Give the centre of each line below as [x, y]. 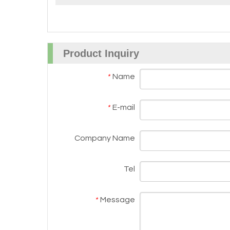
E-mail [124, 107]
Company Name [105, 138]
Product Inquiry [101, 53]
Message [118, 200]
